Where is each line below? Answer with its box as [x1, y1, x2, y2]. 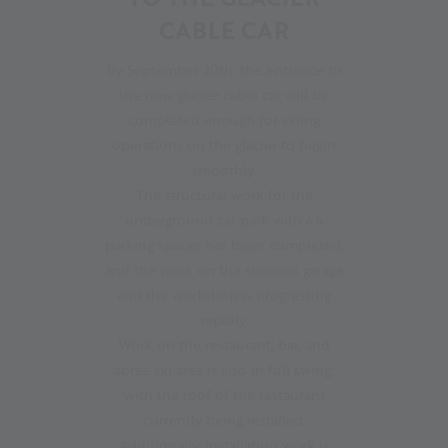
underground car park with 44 [125, 208, 323, 230]
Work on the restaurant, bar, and [118, 333, 330, 355]
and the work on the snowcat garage [104, 258, 344, 280]
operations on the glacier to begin [112, 133, 336, 155]
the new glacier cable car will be [119, 83, 329, 105]
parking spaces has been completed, [104, 233, 344, 255]
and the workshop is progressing [117, 283, 331, 305]
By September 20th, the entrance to [106, 58, 342, 80]
